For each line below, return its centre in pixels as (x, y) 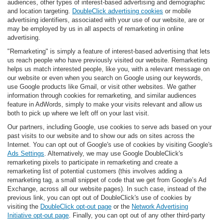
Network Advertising (160, 207)
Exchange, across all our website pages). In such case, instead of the (107, 189)
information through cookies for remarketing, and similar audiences (102, 96)
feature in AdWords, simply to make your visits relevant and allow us (105, 105)
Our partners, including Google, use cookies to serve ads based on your (110, 127)
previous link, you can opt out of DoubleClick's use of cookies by (99, 198)
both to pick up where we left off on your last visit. (78, 113)
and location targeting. (40, 11)
